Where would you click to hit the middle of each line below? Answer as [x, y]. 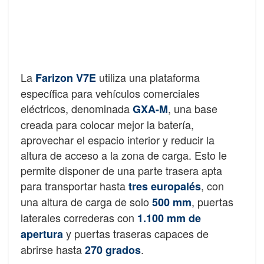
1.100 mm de [169, 218]
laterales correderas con [79, 218]
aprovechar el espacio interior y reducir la [118, 140]
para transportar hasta [75, 186]
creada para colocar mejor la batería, [107, 125]
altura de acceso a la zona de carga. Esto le [124, 155]
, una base [193, 109]
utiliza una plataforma [148, 77]
